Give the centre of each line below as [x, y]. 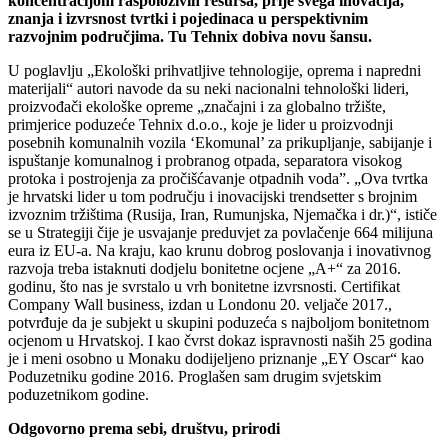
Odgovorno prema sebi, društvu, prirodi [144, 428]
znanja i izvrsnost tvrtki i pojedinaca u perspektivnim [188, 18]
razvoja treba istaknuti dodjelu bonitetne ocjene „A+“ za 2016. [204, 268]
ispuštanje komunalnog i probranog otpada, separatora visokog [205, 160]
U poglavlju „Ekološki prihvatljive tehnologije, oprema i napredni [214, 70]
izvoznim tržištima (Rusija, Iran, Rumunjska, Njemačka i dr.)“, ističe [222, 214]
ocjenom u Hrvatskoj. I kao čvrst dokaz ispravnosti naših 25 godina [220, 340]
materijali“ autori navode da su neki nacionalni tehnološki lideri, [208, 88]
